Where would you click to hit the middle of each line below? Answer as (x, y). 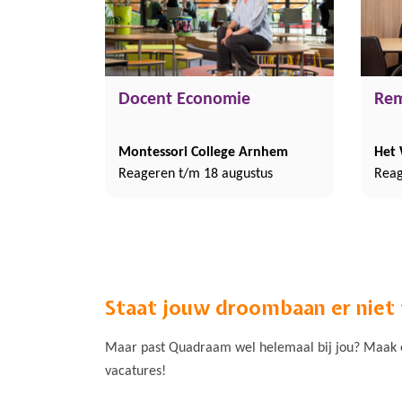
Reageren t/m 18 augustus (196, 174)
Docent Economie (184, 100)
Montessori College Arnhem (203, 153)
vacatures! (135, 371)
